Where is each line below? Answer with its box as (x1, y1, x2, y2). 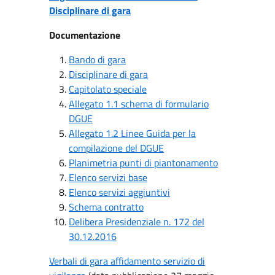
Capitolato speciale (69, 82, 147, 96)
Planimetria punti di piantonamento (69, 155, 218, 170)
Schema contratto (69, 199, 144, 214)
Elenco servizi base (69, 170, 147, 185)
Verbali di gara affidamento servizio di (49, 254, 205, 268)
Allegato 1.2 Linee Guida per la (69, 126, 196, 141)
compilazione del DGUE (69, 141, 164, 155)
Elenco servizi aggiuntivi (69, 185, 170, 199)
